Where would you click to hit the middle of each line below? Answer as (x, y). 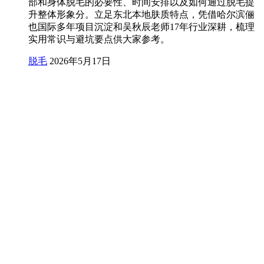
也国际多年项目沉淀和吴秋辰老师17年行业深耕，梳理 (141, 27)
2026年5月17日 (80, 61)
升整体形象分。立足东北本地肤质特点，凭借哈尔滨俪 (141, 14)
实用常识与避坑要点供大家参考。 (99, 39)
